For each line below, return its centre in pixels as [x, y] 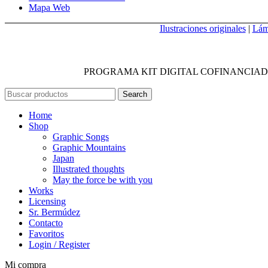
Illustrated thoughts [89, 169]
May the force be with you [103, 179]
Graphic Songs [81, 136]
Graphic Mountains [89, 147]
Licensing [47, 201]
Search [135, 94]
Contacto [46, 223]
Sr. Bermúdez [54, 212]
